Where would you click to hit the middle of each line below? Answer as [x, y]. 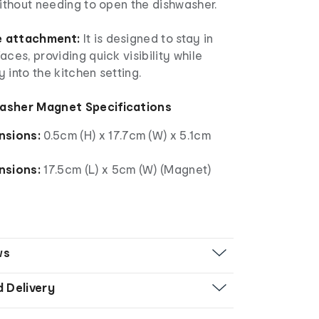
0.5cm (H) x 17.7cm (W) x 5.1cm [127, 135]
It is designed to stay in [147, 38]
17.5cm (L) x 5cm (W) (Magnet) [126, 169]
